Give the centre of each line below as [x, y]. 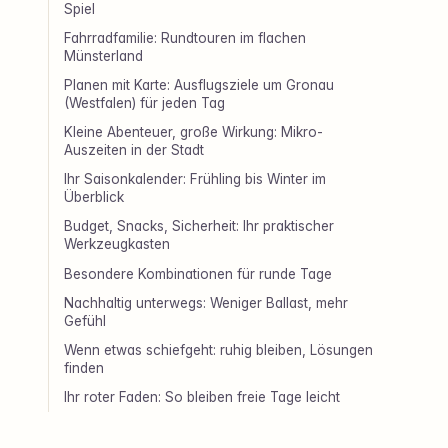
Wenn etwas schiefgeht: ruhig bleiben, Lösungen [219, 350]
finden [84, 368]
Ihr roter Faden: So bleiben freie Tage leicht [202, 397]
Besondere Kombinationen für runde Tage [198, 273]
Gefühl [85, 320]
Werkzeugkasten [117, 244]
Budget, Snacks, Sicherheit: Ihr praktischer [199, 226]
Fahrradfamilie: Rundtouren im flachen [185, 37]
